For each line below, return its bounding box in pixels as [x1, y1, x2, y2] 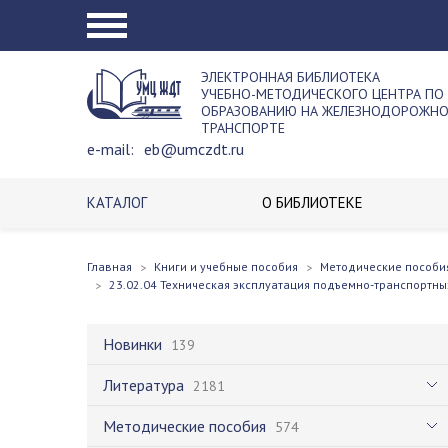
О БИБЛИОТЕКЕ [262, 193, 364, 212]
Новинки [103, 334, 162, 354]
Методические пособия [103, 416, 266, 436]
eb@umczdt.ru [144, 139, 244, 159]
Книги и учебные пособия [154, 259, 298, 274]
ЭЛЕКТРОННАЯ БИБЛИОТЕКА [201, 68, 380, 86]
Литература [103, 375, 184, 395]
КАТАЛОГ [87, 193, 147, 212]
